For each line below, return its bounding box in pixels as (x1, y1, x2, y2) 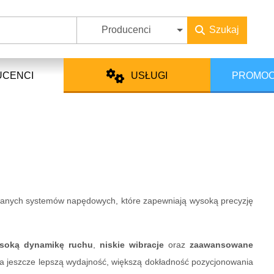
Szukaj (209, 24, 239, 36)
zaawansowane (190, 240, 254, 250)
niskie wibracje (99, 240, 164, 250)
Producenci (101, 24, 151, 36)
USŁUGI (131, 70, 168, 81)
